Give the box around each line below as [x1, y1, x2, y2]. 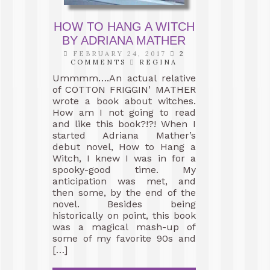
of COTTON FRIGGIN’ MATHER [52, 84, 196, 95]
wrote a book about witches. [52, 95, 196, 107]
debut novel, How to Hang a [52, 141, 196, 152]
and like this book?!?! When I [52, 118, 196, 130]
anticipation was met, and [52, 175, 196, 187]
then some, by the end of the [52, 187, 196, 198]
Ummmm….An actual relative [52, 72, 196, 84]
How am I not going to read [52, 107, 196, 118]
